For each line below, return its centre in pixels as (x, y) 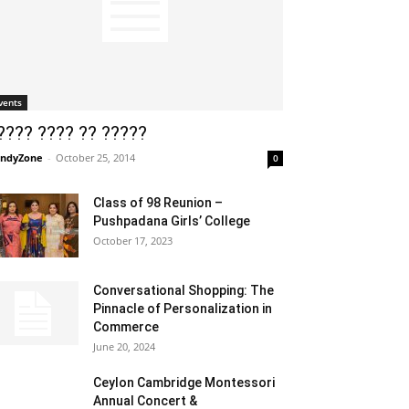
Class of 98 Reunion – (158, 203)
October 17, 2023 (133, 241)
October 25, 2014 (95, 157)
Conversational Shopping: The (184, 290)
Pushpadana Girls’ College (172, 221)
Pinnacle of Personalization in (183, 309)
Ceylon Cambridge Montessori (184, 383)
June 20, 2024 (124, 346)
